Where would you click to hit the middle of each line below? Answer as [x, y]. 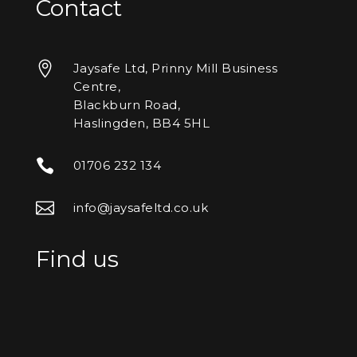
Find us [77, 259]
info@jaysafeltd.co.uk [141, 207]
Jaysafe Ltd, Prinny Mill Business [175, 68]
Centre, [97, 86]
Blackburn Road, [127, 104]
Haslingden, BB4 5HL [141, 123]
